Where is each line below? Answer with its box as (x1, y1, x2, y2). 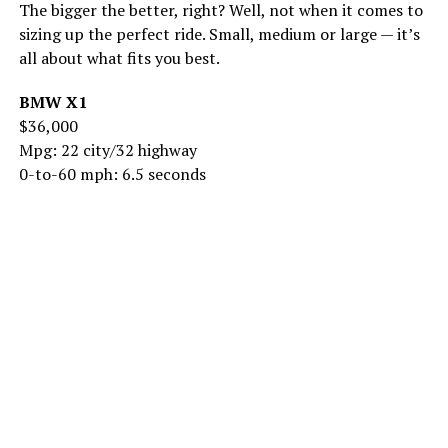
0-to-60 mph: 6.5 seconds (18, 163, 206, 185)
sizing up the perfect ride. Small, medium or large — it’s (18, 23, 420, 45)
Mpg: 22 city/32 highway (18, 139, 197, 161)
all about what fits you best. (18, 47, 220, 69)
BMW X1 (18, 91, 87, 113)
